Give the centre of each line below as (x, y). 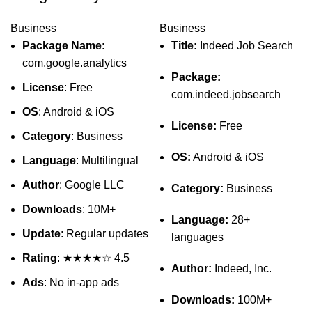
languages (197, 237)
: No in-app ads (81, 282)
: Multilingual (107, 161)
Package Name (62, 46)
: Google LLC (92, 185)
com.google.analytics (75, 63)
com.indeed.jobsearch (226, 94)
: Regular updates (104, 234)
